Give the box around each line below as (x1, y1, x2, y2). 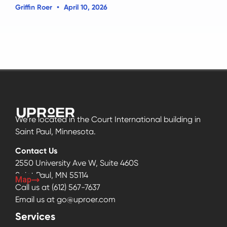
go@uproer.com (57, 194, 116, 204)
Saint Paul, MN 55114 (15, 170, 88, 180)
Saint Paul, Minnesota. (15, 126, 96, 136)
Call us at (15, 182, 52, 192)
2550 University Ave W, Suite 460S (15, 158, 138, 168)
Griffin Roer (15, 3, 54, 12)
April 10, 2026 (62, 3, 107, 12)
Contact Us (15, 146, 57, 156)
